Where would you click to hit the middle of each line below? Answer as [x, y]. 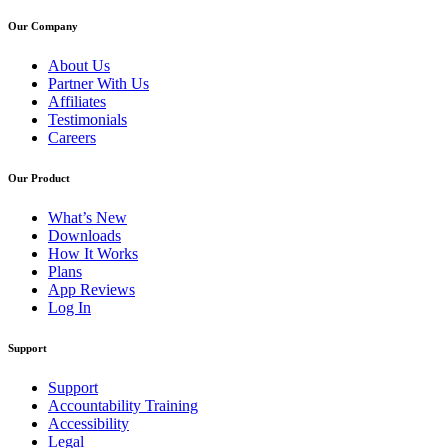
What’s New [87, 218]
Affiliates [77, 102]
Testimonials [87, 120]
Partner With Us [98, 84]
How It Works [93, 254]
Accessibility [88, 423]
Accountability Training [123, 405]
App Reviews [91, 290]
